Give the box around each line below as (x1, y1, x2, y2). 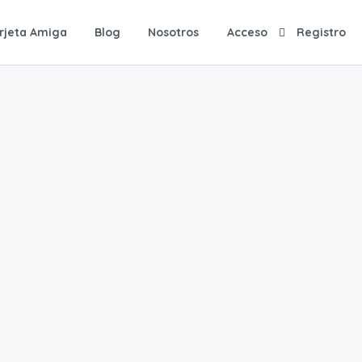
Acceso (227, 25, 267, 40)
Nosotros (148, 25, 199, 40)
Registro (297, 25, 346, 40)
